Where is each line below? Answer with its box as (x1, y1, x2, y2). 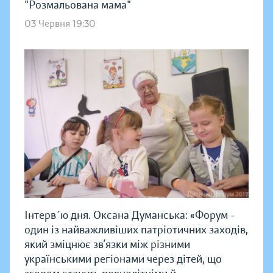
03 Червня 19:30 (24, 17, 96, 30)
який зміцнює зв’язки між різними (24, 237, 190, 251)
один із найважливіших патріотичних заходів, (24, 222, 248, 236)
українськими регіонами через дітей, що (24, 252, 222, 266)
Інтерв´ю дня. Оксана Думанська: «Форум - (24, 208, 235, 222)
